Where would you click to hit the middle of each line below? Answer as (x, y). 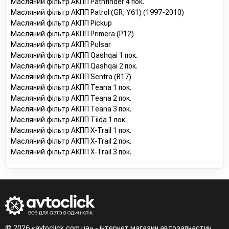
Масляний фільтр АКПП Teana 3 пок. (71, 109)
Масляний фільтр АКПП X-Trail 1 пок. (71, 130)
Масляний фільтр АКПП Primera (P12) (72, 33)
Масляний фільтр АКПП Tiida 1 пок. (69, 119)
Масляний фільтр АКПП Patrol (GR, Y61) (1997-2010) (97, 12)
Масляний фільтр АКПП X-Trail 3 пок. (71, 152)
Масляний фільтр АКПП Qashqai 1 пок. (74, 55)
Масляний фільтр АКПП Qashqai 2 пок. (74, 66)
